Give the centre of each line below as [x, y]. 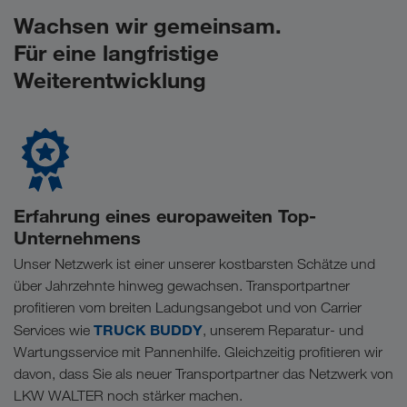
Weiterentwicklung [110, 79]
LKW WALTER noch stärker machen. [128, 395]
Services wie [54, 330]
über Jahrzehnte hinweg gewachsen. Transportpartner [182, 285]
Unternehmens [77, 237]
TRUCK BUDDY [148, 329]
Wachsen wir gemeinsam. [148, 25]
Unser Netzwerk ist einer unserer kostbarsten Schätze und [194, 263]
